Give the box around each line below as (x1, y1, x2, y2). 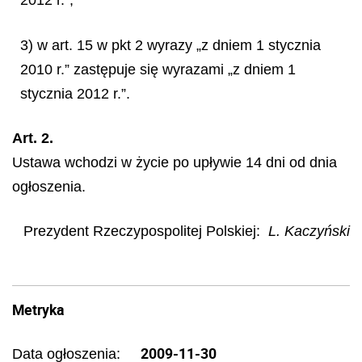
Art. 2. (12, 129, 53, 146)
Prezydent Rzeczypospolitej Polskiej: (23, 222, 260, 239)
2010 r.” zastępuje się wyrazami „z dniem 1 (20, 61, 296, 78)
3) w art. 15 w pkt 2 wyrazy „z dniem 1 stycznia (20, 37, 321, 53)
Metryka (12, 300, 64, 319)
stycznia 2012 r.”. (20, 86, 130, 102)
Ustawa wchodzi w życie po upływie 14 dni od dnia (12, 154, 337, 170)
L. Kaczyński (268, 222, 350, 239)
